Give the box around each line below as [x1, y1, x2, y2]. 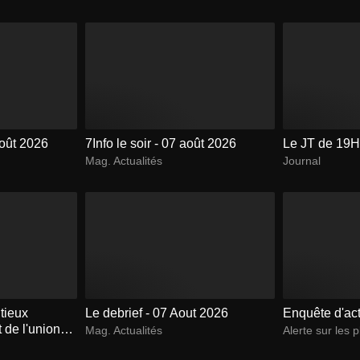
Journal [283, 153, 321, 167]
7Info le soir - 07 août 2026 [84, 136, 236, 150]
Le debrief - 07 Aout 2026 [84, 305, 229, 320]
